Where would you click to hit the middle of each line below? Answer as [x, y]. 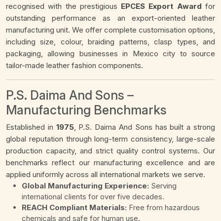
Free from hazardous [163, 208]
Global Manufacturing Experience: [85, 186]
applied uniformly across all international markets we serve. [106, 175]
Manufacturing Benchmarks [86, 110]
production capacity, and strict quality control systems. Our [110, 151]
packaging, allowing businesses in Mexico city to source [110, 54]
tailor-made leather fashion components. [74, 66]
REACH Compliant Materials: [74, 208]
